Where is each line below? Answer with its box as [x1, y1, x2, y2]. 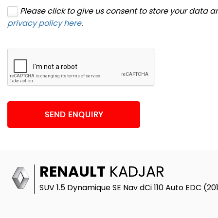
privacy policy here [7, 18, 81, 29]
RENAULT [39, 162, 106, 182]
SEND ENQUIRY [44, 110, 103, 119]
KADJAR [106, 162, 164, 182]
